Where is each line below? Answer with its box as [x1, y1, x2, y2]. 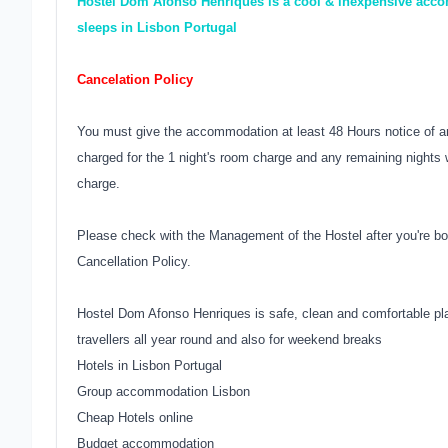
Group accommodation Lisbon [77, 384, 250, 399]
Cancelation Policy [77, 72, 193, 87]
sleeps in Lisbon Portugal [77, 20, 237, 35]
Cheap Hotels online [77, 410, 193, 425]
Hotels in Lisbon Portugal [77, 358, 222, 373]
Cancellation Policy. [77, 254, 191, 269]
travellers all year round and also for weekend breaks [77, 332, 382, 347]
